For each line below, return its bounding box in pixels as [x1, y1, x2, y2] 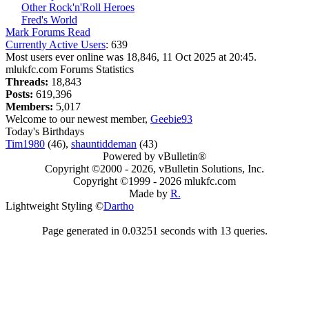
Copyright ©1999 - [73, 175, 159, 187]
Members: [6, 101, 53, 112]
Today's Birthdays [6, 126, 84, 137]
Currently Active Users [6, 39, 106, 50]
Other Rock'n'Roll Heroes [21, 1, 134, 13]
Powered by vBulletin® [103, 150, 206, 162]
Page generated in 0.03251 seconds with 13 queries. [41, 225, 268, 237]
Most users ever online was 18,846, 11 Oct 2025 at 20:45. [6, 51, 257, 63]
